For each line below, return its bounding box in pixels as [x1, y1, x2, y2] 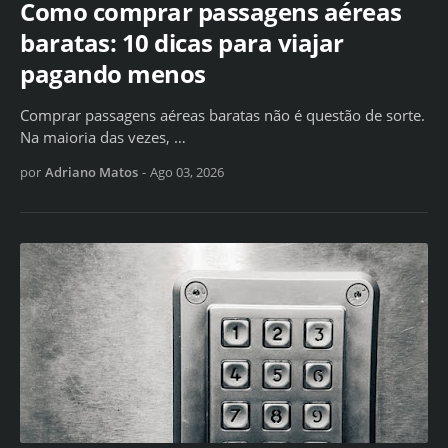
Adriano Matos [45, 163, 138, 182]
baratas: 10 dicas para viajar [20, 26, 344, 60]
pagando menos [20, 57, 206, 91]
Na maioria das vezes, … [20, 127, 186, 148]
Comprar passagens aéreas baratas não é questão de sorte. [20, 105, 425, 126]
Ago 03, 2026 [150, 163, 224, 182]
